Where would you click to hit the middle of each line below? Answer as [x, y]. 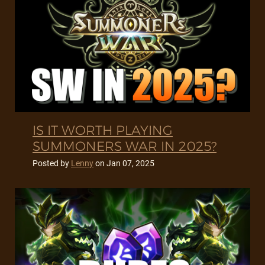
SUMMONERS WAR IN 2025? [125, 147]
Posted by [52, 164]
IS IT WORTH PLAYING [103, 131]
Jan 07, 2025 [130, 164]
